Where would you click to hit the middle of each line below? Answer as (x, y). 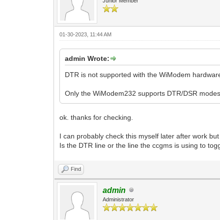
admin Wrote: (87, 58)
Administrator (119, 199)
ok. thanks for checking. (96, 117)
